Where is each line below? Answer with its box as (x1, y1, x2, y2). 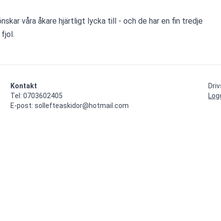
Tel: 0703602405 (10, 92, 63, 100)
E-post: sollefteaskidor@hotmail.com (10, 102, 129, 110)
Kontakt (10, 82, 37, 90)
